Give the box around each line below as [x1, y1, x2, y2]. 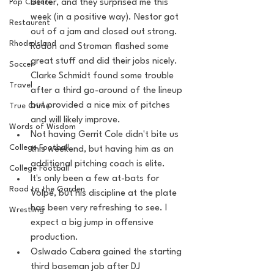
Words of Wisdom [9, 123, 76, 131]
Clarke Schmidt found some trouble [31, 72, 176, 81]
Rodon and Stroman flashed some [31, 42, 171, 51]
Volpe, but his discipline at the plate [31, 189, 179, 198]
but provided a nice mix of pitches [31, 101, 172, 110]
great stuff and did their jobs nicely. [31, 57, 180, 66]
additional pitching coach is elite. [31, 160, 168, 169]
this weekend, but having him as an [31, 145, 176, 154]
